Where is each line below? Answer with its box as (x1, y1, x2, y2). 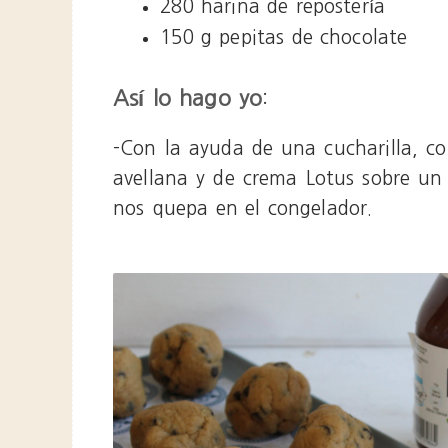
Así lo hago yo (113, 86, 263, 109)
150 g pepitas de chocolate (160, 28, 408, 48)
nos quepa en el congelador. (113, 198, 373, 218)
